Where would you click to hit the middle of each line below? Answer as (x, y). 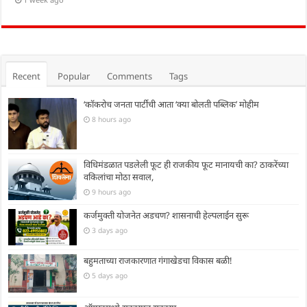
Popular (74, 76)
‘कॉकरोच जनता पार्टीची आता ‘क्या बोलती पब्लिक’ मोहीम (172, 104)
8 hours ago (112, 119)
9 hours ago (112, 192)
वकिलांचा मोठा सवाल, (119, 177)
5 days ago (110, 275)
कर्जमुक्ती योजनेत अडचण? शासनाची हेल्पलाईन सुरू (167, 216)
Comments (130, 76)
